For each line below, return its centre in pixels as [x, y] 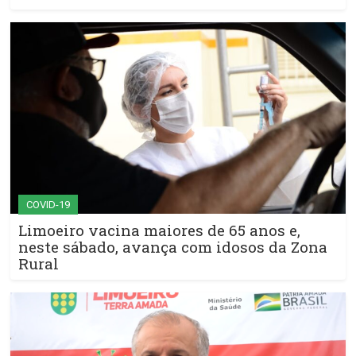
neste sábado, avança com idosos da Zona [173, 246]
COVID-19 [48, 204]
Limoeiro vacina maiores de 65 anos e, [159, 230]
